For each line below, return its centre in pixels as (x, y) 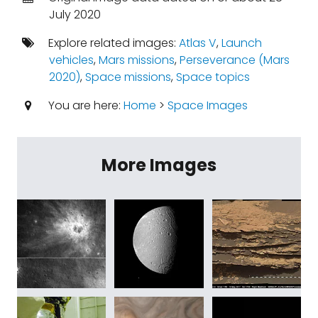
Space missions (128, 77)
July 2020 (75, 15)
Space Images (207, 105)
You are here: (84, 105)
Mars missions (136, 60)
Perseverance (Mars (234, 60)
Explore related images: (112, 43)
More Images (159, 165)
